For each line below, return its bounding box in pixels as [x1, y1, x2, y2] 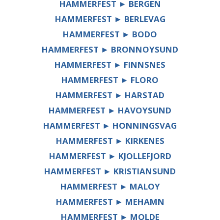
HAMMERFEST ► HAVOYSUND [49, 104, 171, 116]
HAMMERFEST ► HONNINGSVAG [43, 119, 177, 131]
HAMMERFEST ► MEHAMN [55, 195, 165, 207]
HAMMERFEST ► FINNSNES [55, 58, 165, 70]
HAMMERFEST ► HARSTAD [55, 89, 165, 101]
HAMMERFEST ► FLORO [61, 74, 159, 85]
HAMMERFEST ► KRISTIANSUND [44, 165, 176, 177]
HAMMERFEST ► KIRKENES [55, 135, 165, 146]
